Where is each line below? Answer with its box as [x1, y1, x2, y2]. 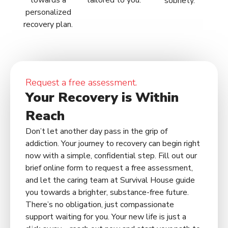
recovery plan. [23, 19, 73, 31]
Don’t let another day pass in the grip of [25, 126, 167, 137]
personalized [25, 7, 71, 18]
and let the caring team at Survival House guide [25, 175, 195, 186]
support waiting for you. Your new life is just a [25, 211, 186, 223]
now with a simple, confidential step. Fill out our [25, 150, 197, 162]
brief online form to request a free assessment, [25, 162, 193, 174]
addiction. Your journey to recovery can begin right [25, 138, 200, 150]
